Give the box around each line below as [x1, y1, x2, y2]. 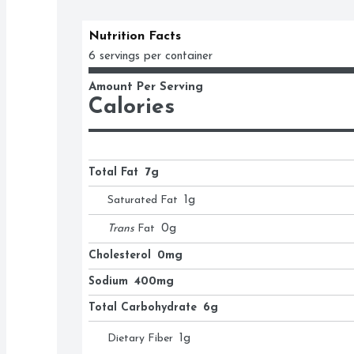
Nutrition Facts [88, 30, 181, 43]
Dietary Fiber [107, 333, 173, 345]
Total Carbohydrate [88, 302, 197, 314]
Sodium [88, 276, 128, 288]
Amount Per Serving [88, 81, 203, 93]
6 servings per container [88, 51, 213, 62]
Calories [88, 96, 175, 119]
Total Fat [88, 167, 138, 179]
